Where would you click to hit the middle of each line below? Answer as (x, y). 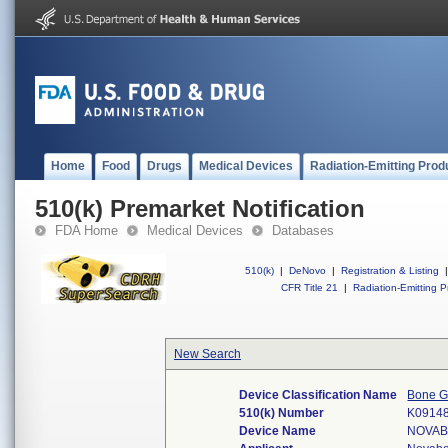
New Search (207, 354)
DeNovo (307, 270)
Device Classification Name (318, 395)
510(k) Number (282, 413)
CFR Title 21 (309, 287)
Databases (303, 230)
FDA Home (86, 230)
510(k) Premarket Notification (200, 208)
